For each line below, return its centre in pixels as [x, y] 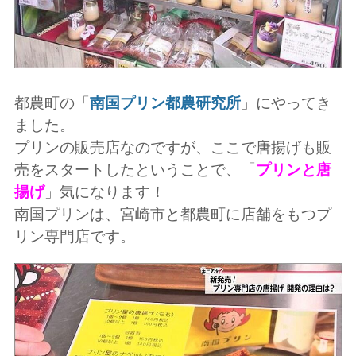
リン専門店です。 [74, 237]
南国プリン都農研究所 [165, 103]
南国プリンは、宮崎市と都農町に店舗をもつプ [172, 215]
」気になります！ [104, 192]
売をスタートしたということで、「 [135, 170]
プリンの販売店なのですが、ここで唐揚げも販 [172, 148]
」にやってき [286, 103]
